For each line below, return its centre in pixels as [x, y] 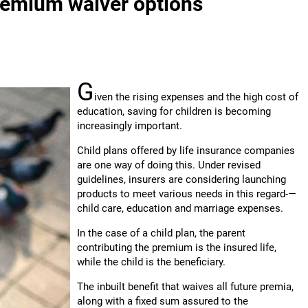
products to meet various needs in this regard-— [187, 194]
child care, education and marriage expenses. [183, 208]
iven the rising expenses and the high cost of [196, 97]
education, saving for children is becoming [174, 111]
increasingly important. [130, 126]
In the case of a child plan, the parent [161, 233]
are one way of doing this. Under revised [169, 165]
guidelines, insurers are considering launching [181, 179]
